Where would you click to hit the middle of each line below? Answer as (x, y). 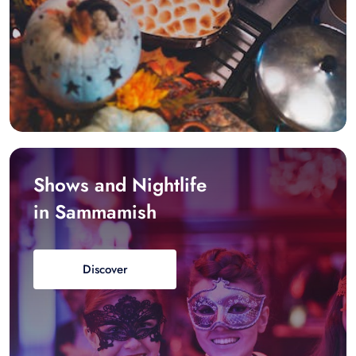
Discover (105, 270)
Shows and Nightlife (120, 185)
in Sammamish (95, 212)
